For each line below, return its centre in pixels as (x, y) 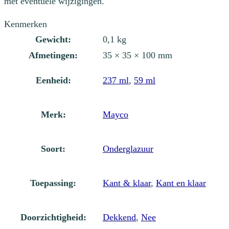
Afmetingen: (53, 55)
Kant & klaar (127, 183)
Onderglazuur (128, 149)
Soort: (53, 149)
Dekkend (119, 217)
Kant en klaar (181, 183)
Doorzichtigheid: (53, 217)
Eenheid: (53, 81)
